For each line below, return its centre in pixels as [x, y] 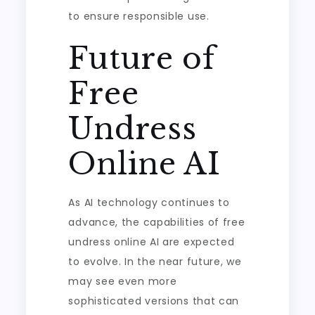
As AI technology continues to [149, 202]
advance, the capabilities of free [157, 222]
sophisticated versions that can [154, 301]
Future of [142, 58]
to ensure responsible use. [139, 16]
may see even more [123, 281]
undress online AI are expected [152, 242]
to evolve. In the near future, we [155, 262]
